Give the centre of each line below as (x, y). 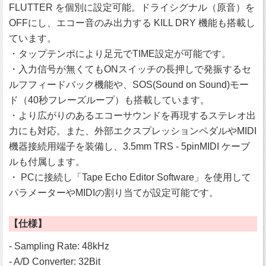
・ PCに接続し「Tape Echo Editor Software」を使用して (130, 178)
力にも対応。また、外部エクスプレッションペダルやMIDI (133, 131)
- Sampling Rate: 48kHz (59, 246)
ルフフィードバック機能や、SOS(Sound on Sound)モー (129, 85)
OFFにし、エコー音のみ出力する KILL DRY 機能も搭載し (132, 23)
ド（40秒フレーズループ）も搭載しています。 (109, 100)
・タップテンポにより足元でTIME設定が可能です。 (120, 54)
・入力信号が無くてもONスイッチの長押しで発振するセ (130, 69)
